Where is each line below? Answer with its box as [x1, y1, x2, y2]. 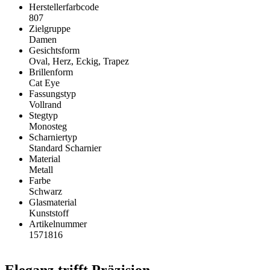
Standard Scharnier [29, 143, 101, 154]
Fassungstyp [29, 89, 76, 99]
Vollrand [29, 99, 61, 110]
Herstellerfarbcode [29, 2, 99, 13]
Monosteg [29, 121, 67, 132]
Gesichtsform [29, 45, 80, 56]
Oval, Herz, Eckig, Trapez [29, 56, 129, 67]
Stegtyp [29, 110, 58, 121]
